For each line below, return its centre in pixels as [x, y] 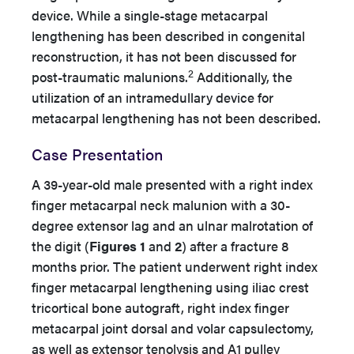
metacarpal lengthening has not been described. [176, 118]
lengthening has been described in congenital [168, 36]
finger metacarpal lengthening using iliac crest [170, 287]
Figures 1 [119, 246]
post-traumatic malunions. [110, 77]
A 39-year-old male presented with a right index [172, 184]
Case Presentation [97, 154]
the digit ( [60, 246]
